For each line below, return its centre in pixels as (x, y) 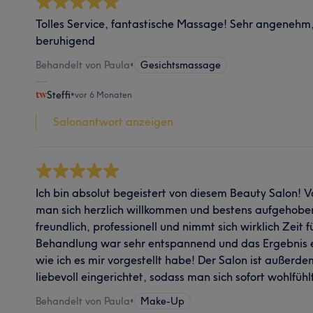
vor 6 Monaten (103, 95)
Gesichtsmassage (180, 65)
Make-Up (162, 301)
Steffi (58, 95)
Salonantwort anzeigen (113, 122)
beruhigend (65, 41)
